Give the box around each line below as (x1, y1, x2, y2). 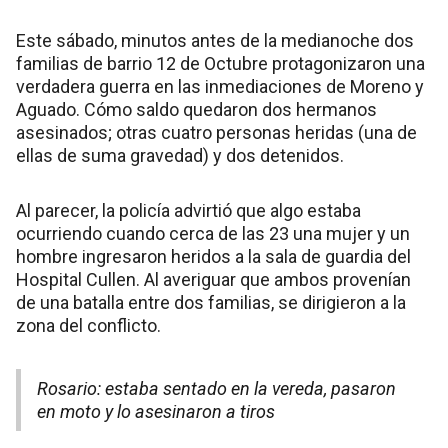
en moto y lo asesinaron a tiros (37, 400, 275, 422)
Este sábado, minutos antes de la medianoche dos (16, 29, 414, 51)
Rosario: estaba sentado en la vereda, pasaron (37, 377, 396, 399)
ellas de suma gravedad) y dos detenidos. (16, 144, 344, 166)
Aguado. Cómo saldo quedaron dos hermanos (16, 98, 377, 120)
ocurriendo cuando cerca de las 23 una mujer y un (16, 222, 410, 244)
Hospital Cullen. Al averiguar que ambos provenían (16, 268, 411, 290)
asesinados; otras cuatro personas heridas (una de (16, 121, 417, 143)
